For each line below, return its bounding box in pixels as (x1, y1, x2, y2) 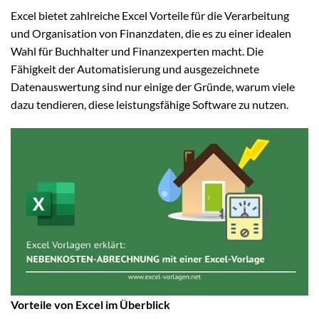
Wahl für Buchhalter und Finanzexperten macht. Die (11, 44, 263, 58)
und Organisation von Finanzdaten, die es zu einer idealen (11, 26, 291, 41)
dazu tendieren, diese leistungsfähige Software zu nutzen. (11, 98, 288, 112)
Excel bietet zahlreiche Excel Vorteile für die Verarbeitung (11, 9, 289, 23)
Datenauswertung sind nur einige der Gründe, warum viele (11, 80, 295, 94)
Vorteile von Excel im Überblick (11, 297, 170, 311)
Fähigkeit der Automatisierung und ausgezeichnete (11, 62, 259, 76)
